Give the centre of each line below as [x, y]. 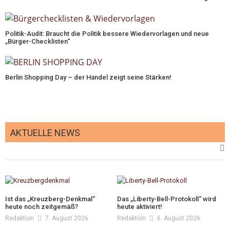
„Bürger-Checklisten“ [37, 41]
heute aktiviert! [140, 207]
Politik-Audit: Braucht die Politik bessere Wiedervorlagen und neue [107, 33]
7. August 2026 [67, 218]
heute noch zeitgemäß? [42, 207]
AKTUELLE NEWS [45, 133]
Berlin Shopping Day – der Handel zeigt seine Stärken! [88, 78]
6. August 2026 [179, 218]
